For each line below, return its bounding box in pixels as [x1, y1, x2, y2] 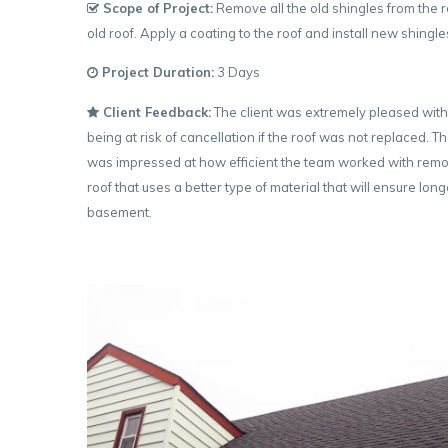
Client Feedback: [99, 103, 211, 120]
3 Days [214, 64, 260, 81]
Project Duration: [98, 64, 214, 81]
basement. [87, 203, 152, 220]
